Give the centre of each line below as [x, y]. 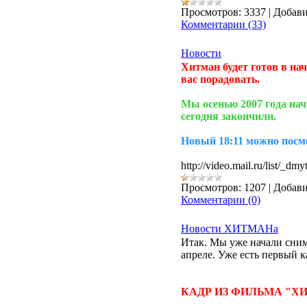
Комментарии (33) [223, 24]
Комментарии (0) [221, 200]
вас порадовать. [220, 79]
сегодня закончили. [229, 116]
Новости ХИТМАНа [230, 229]
